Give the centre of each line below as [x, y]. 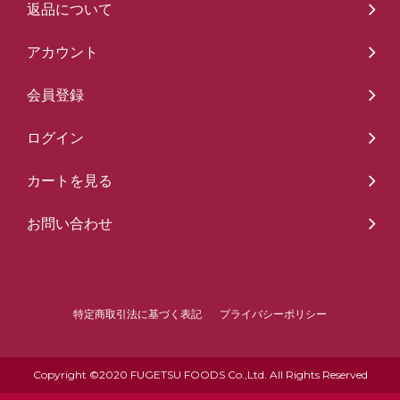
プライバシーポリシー [273, 313]
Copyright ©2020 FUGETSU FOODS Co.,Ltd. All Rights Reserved [200, 374]
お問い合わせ [70, 223]
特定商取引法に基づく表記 [138, 313]
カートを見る [70, 180]
